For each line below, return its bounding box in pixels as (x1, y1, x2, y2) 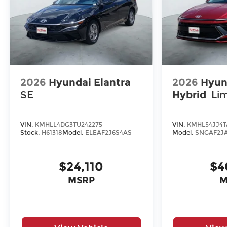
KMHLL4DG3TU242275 (35, 121, 102, 129)
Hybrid (172, 88, 206, 101)
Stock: (20, 129, 42, 137)
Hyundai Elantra (49, 75, 131, 88)
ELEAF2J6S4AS (85, 129, 132, 137)
